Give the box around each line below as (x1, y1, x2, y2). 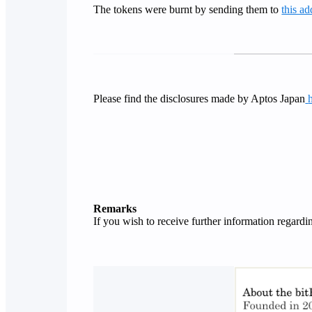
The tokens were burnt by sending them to (93, 3, 282, 15)
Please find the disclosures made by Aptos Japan (93, 92, 306, 104)
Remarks (93, 203, 137, 215)
